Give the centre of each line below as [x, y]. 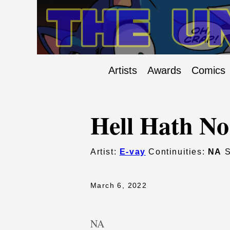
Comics [208, 71]
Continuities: [177, 152]
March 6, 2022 [119, 186]
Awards [164, 71]
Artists [123, 71]
